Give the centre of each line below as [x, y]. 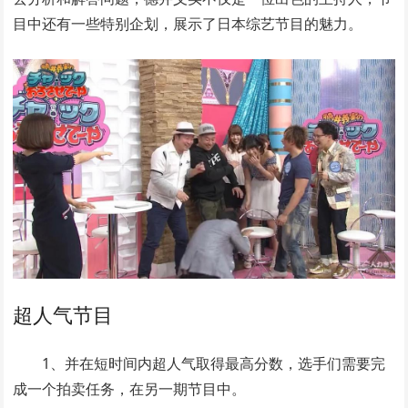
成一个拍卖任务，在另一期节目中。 [130, 388]
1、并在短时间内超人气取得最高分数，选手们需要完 [214, 363]
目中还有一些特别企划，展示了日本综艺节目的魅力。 [188, 24]
